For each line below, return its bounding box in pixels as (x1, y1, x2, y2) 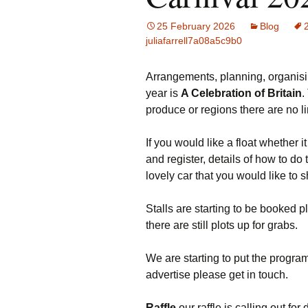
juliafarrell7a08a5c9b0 (146, 35, 242, 46)
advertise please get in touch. (146, 269, 288, 280)
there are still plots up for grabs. (146, 219, 298, 231)
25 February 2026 (157, 21, 235, 32)
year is (146, 87, 181, 99)
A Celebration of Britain (181, 87, 302, 99)
